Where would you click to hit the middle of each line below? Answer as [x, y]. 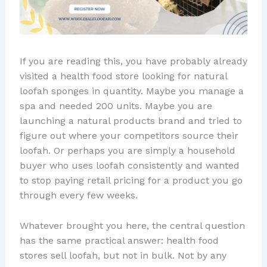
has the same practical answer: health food [119, 240]
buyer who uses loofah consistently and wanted [129, 166]
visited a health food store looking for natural [123, 76]
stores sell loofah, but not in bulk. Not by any [123, 255]
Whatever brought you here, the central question [132, 225]
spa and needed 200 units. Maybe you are [116, 106]
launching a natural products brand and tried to [131, 121]
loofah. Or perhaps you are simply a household [127, 151]
